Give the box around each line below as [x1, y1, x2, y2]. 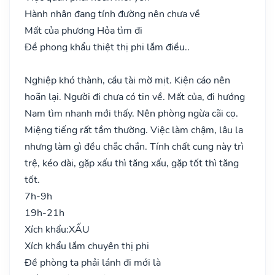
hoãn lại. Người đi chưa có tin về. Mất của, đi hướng [25, 90, 245, 104]
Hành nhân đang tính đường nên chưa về [25, 7, 200, 21]
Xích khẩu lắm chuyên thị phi [25, 239, 149, 253]
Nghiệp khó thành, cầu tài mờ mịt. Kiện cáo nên [25, 73, 230, 87]
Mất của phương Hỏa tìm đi [25, 23, 142, 37]
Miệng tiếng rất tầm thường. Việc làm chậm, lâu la [25, 123, 243, 137]
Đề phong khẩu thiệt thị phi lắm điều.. [25, 40, 190, 54]
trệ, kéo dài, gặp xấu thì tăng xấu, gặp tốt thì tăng [25, 156, 239, 170]
